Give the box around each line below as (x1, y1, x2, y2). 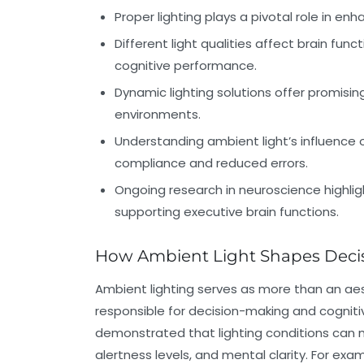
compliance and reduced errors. (115, 154, 308, 172)
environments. (115, 106, 201, 123)
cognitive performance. (115, 57, 257, 75)
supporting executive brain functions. (115, 203, 339, 221)
